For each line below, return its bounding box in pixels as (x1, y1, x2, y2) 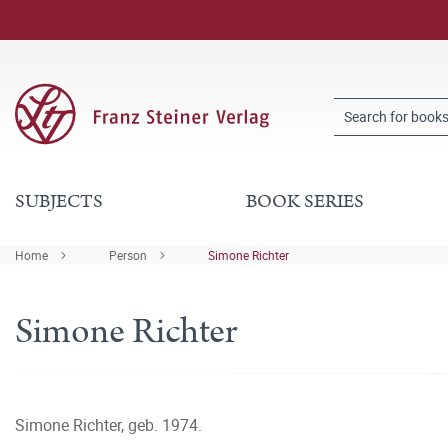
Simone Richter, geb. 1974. (15, 414, 202, 436)
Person (109, 247, 147, 263)
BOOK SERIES (245, 188, 364, 215)
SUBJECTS (15, 188, 103, 215)
